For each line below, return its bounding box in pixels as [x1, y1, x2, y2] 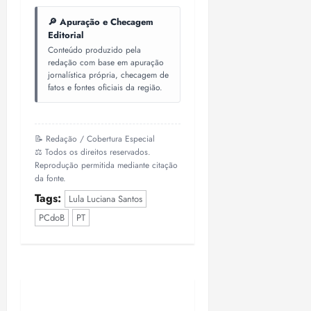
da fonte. [35, 172, 66, 185]
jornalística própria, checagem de [48, 69, 169, 82]
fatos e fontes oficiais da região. [48, 81, 162, 94]
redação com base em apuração [48, 56, 164, 69]
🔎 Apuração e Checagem [48, 15, 153, 29]
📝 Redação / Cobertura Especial [35, 133, 155, 146]
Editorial [48, 28, 84, 42]
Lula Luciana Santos [69, 192, 142, 206]
